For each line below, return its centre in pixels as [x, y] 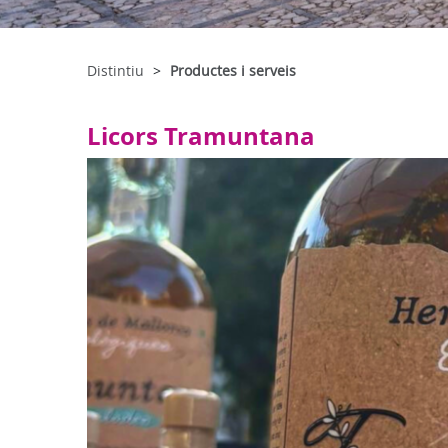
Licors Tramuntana [201, 136]
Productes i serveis [233, 70]
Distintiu [115, 70]
